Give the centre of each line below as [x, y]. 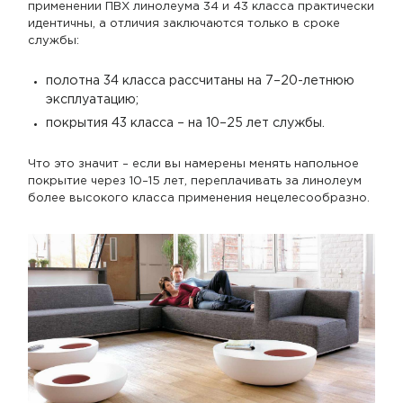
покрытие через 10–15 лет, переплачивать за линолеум [195, 181]
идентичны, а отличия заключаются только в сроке [184, 23]
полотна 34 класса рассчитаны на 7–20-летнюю [201, 81]
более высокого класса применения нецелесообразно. [199, 198]
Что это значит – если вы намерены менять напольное [193, 164]
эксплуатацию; [93, 99]
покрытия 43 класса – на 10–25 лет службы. [186, 123]
